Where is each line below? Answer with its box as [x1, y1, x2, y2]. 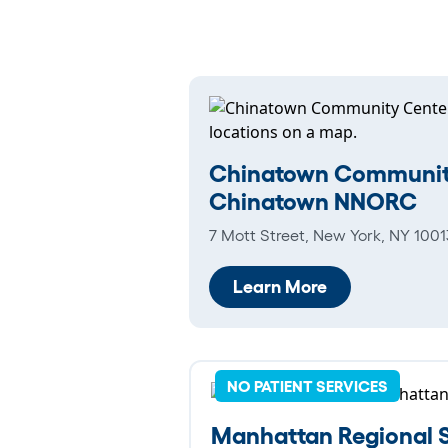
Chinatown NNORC [209, 187, 417, 215]
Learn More [233, 276, 327, 297]
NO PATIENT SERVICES [227, 376, 388, 395]
